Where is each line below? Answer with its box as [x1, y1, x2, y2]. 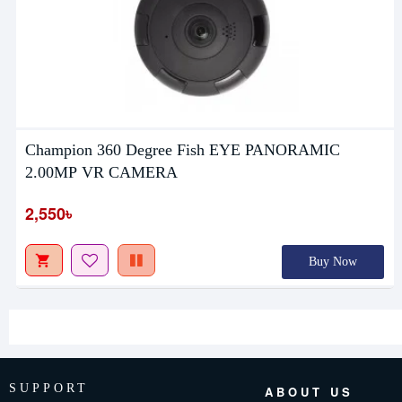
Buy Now [308, 255, 357, 269]
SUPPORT [9, 380, 89, 395]
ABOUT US [264, 382, 354, 400]
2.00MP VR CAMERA [24, 163, 178, 182]
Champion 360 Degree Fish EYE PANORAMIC [24, 141, 340, 160]
